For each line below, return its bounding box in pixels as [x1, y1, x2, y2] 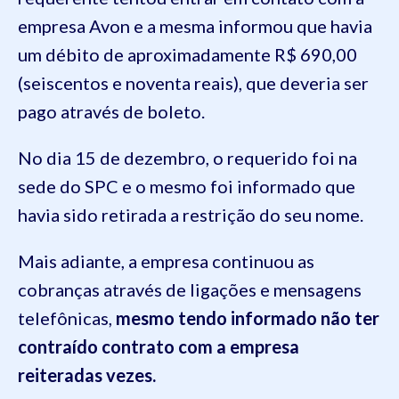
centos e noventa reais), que [54, 72, 276, 94]
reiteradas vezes [18, 364, 152, 386]
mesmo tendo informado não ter [116, 307, 379, 329]
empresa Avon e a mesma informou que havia [18, 15, 372, 37]
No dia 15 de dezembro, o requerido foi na [18, 147, 357, 168]
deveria [276, 72, 340, 94]
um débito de [18, 44, 127, 65]
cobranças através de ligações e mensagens [18, 279, 362, 300]
